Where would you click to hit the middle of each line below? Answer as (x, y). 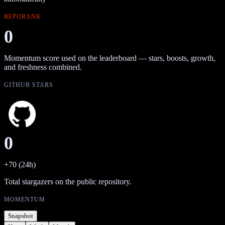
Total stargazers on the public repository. (68, 181)
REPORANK (23, 16)
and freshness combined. (43, 67)
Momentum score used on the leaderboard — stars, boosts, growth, (110, 58)
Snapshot (21, 215)
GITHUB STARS (29, 85)
